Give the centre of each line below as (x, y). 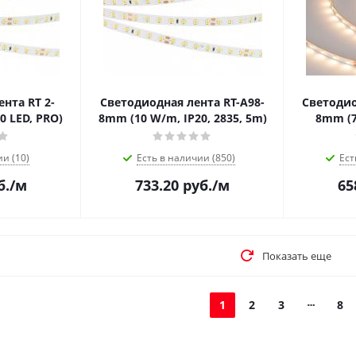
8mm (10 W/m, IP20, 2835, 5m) (182, 118)
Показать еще (296, 256)
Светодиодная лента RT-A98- (182, 102)
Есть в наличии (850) (186, 158)
